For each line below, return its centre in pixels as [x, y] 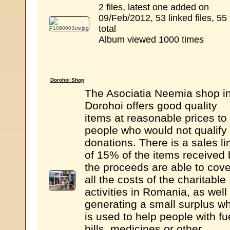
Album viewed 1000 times [151, 40]
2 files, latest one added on [154, 7]
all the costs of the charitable [155, 179]
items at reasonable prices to [156, 118]
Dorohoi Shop [67, 80]
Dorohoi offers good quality [151, 106]
